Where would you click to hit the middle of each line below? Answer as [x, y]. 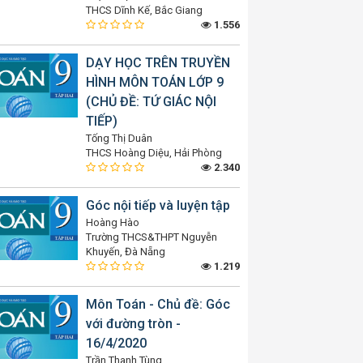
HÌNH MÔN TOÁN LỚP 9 [155, 82]
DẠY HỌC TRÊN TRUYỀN [158, 63]
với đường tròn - [133, 324]
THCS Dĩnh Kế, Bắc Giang [144, 10]
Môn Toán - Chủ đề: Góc [158, 304]
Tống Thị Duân [119, 138]
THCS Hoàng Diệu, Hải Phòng [154, 153]
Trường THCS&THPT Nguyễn [152, 237]
